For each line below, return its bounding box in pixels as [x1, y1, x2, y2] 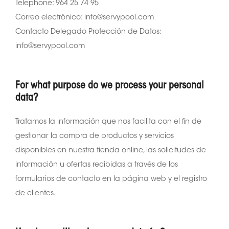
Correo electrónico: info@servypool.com [15, 14, 158, 21]
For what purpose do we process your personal [15, 80, 204, 91]
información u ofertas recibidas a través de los [15, 161, 178, 169]
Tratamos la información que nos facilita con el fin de [15, 118, 201, 126]
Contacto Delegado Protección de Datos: [15, 28, 161, 36]
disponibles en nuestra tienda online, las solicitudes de [15, 147, 206, 154]
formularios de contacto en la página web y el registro [15, 175, 207, 183]
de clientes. [15, 190, 56, 197]
